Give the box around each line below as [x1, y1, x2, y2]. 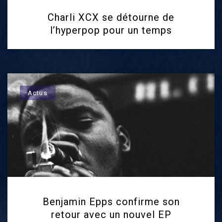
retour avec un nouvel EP [51, 209, 171, 221]
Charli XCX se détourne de [48, 11, 174, 23]
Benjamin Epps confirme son [42, 196, 180, 208]
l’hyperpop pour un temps [50, 24, 172, 36]
